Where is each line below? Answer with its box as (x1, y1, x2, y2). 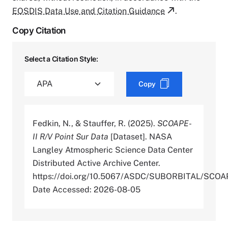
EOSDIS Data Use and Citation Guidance (12, 6, 165, 16)
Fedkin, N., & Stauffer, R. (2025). (33, 118, 157, 128)
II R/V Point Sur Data (33, 131, 108, 141)
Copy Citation (12, 25, 66, 36)
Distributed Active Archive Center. (33, 158, 160, 168)
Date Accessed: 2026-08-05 (33, 184, 140, 194)
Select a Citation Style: (24, 54, 98, 63)
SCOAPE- (157, 118, 192, 128)
